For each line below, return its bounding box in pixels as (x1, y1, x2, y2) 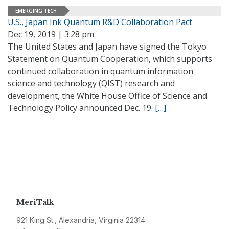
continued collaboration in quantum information (8, 65, 193, 77)
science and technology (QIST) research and (8, 78, 175, 89)
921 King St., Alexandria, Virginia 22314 (16, 216, 145, 224)
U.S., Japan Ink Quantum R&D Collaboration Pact (8, 16, 192, 28)
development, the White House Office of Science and (8, 90, 207, 101)
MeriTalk (16, 198, 54, 207)
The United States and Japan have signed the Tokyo (8, 41, 207, 52)
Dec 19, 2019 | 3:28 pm (8, 29, 94, 40)
